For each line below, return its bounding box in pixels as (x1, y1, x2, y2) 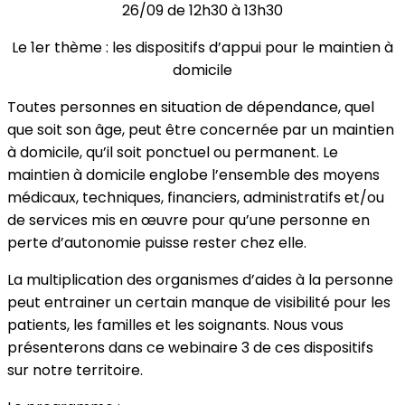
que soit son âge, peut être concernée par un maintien (7, 119, 394, 141)
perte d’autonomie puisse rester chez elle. (7, 232, 306, 254)
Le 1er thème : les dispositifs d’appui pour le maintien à (12, 37, 393, 59)
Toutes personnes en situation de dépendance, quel (7, 97, 374, 118)
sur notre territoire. (7, 360, 143, 381)
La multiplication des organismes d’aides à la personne (7, 269, 393, 291)
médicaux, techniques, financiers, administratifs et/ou (7, 187, 384, 209)
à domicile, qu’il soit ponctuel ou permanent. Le (7, 142, 338, 164)
